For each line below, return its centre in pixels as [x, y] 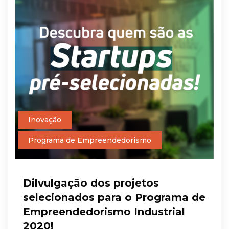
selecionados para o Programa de [114, 198]
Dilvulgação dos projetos [91, 183]
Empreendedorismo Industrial [104, 212]
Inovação [45, 120]
